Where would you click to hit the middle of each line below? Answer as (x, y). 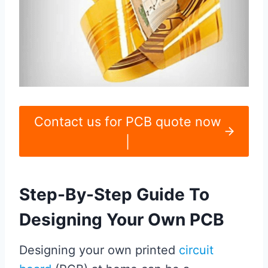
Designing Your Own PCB (122, 220)
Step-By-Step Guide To (114, 195)
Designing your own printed (99, 250)
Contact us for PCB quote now (127, 121)
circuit (196, 250)
